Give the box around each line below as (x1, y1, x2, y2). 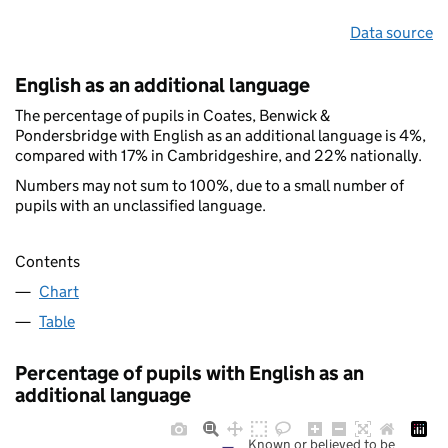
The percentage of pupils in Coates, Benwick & (15, 105, 330, 125)
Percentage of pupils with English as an (15, 361, 364, 386)
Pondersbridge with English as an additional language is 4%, (15, 125, 426, 145)
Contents (15, 252, 80, 272)
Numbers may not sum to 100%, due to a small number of (15, 175, 404, 195)
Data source (350, 22, 433, 42)
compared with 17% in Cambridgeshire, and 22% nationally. (15, 145, 422, 165)
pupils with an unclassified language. (15, 195, 266, 215)
